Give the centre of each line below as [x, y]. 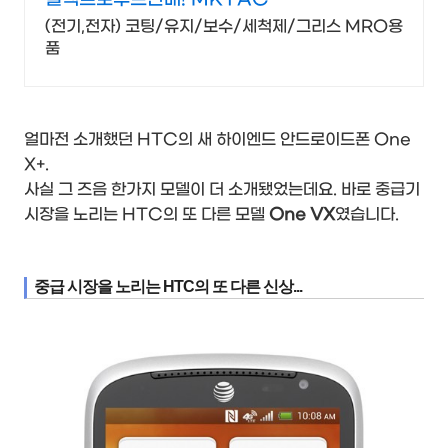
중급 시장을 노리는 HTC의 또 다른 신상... [168, 286]
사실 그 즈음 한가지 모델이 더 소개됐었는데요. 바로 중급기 [222, 189]
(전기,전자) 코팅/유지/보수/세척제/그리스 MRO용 [224, 26]
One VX [302, 214]
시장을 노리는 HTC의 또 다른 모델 [146, 214]
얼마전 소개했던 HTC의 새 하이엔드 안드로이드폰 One [217, 139]
